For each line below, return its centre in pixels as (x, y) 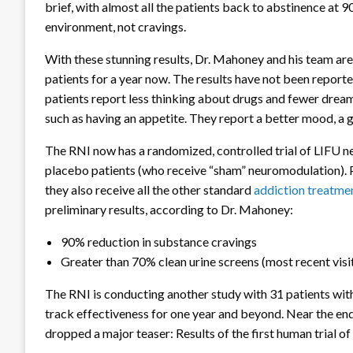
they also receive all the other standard (149, 189)
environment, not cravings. (115, 26)
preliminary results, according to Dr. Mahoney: (169, 209)
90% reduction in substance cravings (159, 241)
